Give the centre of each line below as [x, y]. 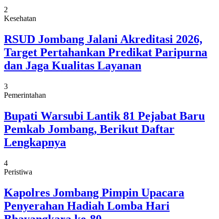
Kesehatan [20, 19]
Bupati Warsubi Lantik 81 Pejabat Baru [104, 116]
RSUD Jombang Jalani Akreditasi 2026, [103, 39]
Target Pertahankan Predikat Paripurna [106, 52]
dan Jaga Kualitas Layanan [73, 65]
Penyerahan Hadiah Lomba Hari [87, 206]
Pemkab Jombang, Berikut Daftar [89, 129]
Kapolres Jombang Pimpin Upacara [94, 192]
